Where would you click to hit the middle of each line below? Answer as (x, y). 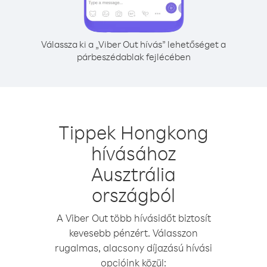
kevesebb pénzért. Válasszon (133, 233)
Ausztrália (133, 174)
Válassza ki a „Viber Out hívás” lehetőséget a (133, 44)
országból (133, 195)
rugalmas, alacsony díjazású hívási (133, 248)
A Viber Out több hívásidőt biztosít (133, 218)
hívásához (133, 153)
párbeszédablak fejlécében (133, 57)
